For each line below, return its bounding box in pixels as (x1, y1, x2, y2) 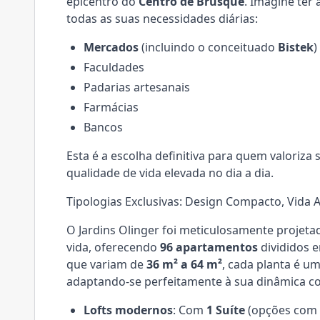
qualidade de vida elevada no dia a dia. (66, 165, 274, 181)
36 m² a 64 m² (146, 256, 222, 272)
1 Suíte (206, 302, 245, 318)
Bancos (84, 119, 123, 135)
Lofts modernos (84, 302, 173, 318)
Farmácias (84, 99, 139, 115)
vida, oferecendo (66, 239, 160, 255)
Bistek (278, 39, 314, 55)
